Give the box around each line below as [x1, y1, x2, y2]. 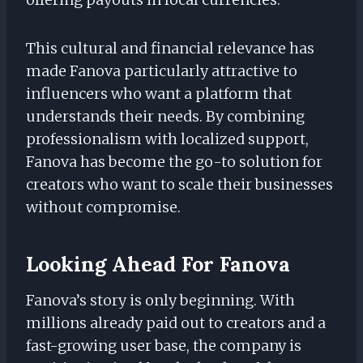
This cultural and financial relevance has [26, 39, 314, 58]
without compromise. [26, 198, 181, 217]
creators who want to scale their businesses [26, 175, 333, 194]
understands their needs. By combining [26, 107, 305, 126]
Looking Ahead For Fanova [26, 250, 290, 277]
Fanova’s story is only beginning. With [26, 291, 295, 310]
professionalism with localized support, [26, 130, 309, 149]
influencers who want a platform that [26, 84, 292, 104]
